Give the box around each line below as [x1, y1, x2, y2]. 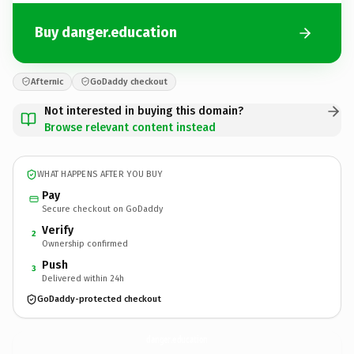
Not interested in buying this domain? [44, 104, 243, 118]
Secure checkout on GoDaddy [42, 203, 163, 214]
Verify [42, 223, 73, 237]
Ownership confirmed [42, 238, 128, 249]
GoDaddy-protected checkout [37, 294, 161, 304]
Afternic [31, 76, 63, 87]
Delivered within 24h [42, 273, 124, 284]
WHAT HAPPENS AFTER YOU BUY [37, 169, 163, 179]
